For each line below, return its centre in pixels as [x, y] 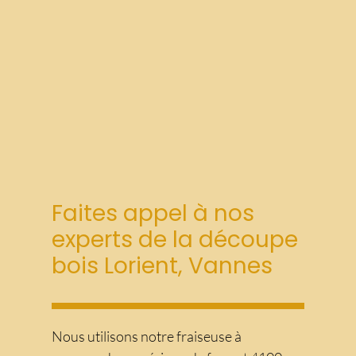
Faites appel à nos [153, 213]
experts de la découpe [175, 239]
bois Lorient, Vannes [162, 265]
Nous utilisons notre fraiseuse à [147, 337]
